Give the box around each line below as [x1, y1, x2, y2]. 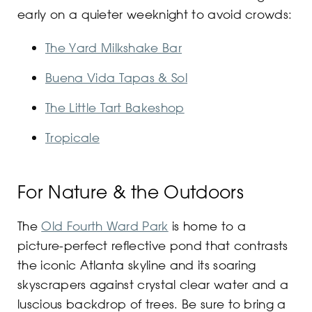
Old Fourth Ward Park [41, 218, 169, 234]
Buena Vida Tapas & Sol [45, 70, 188, 86]
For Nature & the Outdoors [17, 181, 244, 203]
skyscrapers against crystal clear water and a [17, 276, 289, 292]
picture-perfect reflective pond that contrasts [17, 237, 288, 253]
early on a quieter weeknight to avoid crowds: [17, 6, 292, 22]
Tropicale [45, 130, 100, 146]
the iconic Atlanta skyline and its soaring [17, 257, 256, 273]
